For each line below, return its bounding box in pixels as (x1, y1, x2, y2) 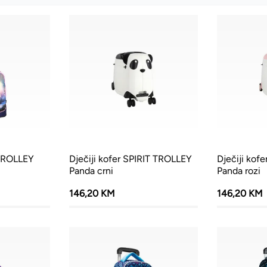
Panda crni (69, 164, 114, 176)
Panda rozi (216, 164, 260, 176)
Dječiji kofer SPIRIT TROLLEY (69, 153, 193, 164)
